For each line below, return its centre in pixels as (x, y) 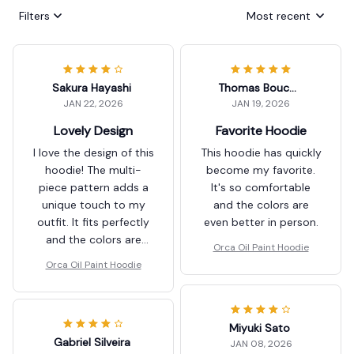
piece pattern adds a (93, 188)
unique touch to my (93, 205)
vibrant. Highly (93, 257)
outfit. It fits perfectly (93, 222)
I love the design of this (93, 153)
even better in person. (261, 222)
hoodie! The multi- (93, 170)
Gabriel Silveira (92, 343)
